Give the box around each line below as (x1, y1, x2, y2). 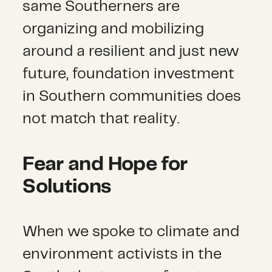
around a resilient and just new (22, 44, 240, 59)
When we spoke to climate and (22, 224, 240, 239)
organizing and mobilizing (22, 22, 205, 36)
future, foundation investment (22, 67, 235, 81)
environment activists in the (22, 246, 222, 262)
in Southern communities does (22, 89, 242, 104)
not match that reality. (22, 112, 180, 126)
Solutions (22, 177, 111, 197)
